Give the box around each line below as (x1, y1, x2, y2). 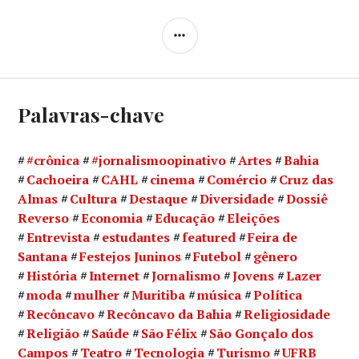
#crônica (26, 151, 80, 170)
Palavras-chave (18, 101, 165, 128)
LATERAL (196, 22, 252, 38)
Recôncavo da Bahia (107, 305, 232, 324)
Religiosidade (244, 305, 331, 324)
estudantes (102, 228, 171, 247)
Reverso (18, 209, 70, 228)
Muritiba (131, 286, 186, 305)
